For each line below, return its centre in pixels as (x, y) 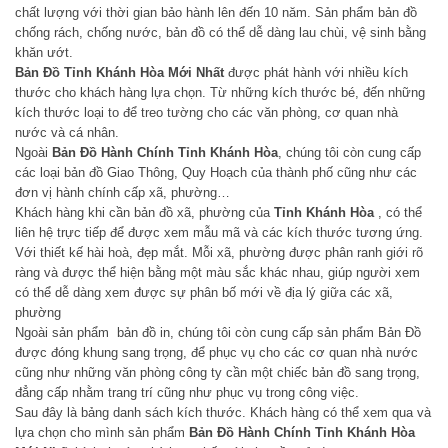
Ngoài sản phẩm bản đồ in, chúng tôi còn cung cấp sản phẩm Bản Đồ (218, 333)
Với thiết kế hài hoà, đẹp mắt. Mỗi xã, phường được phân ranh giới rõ (219, 253)
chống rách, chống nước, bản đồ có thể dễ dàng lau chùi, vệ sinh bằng (220, 33)
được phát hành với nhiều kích (316, 73)
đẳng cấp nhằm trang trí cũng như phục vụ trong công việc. (187, 393)
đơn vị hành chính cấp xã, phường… (122, 193)
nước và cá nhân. (67, 133)
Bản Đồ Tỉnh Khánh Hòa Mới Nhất (119, 73)
